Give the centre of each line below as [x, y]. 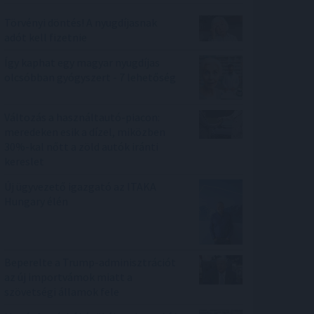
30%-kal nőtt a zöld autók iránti [81, 146]
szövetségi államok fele [62, 292]
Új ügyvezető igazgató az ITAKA [80, 186]
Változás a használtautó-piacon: [82, 117]
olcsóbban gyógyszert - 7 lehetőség [90, 77]
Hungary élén [36, 201]
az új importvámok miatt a [68, 277]
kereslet [24, 161]
